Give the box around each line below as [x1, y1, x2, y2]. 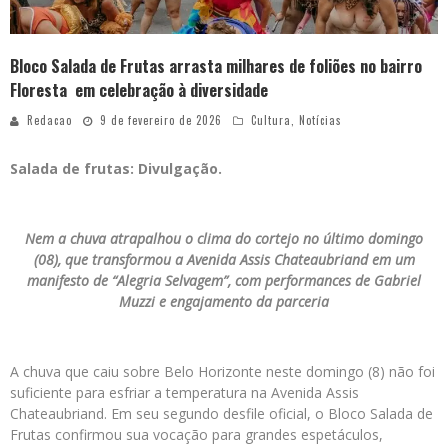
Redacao [27, 112, 72, 129]
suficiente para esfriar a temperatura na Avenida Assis [10, 383, 359, 403]
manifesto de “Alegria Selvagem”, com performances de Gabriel [27, 271, 421, 291]
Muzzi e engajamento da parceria [119, 292, 329, 312]
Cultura [251, 112, 291, 129]
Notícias [299, 112, 342, 129]
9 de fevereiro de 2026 [100, 112, 222, 129]
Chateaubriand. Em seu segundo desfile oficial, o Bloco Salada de [10, 404, 433, 424]
